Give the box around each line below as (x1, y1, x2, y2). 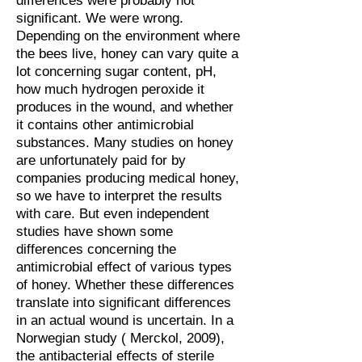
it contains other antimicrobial (16, 117, 194, 133)
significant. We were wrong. (16, 11, 183, 26)
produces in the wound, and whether (16, 99, 234, 115)
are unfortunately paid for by (16, 153, 186, 168)
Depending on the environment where (16, 28, 240, 44)
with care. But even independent (16, 206, 209, 221)
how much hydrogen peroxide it (16, 82, 204, 97)
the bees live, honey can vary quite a (16, 46, 238, 61)
